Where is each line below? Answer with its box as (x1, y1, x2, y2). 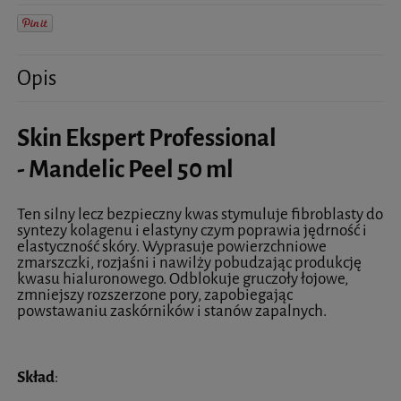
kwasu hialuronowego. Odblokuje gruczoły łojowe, (17, 269, 348, 290)
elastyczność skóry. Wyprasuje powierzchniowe (17, 236, 327, 258)
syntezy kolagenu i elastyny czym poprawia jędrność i (17, 220, 367, 242)
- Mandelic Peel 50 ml (17, 154, 234, 186)
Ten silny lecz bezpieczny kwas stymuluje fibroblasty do (17, 204, 383, 226)
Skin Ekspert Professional (17, 123, 277, 155)
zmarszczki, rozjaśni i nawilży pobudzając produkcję (17, 252, 362, 274)
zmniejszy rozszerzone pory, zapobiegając (17, 285, 293, 306)
